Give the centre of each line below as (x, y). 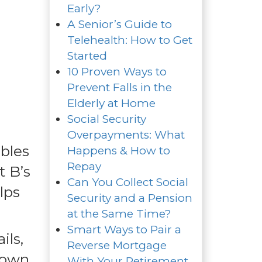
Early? (84, 8)
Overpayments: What (126, 135)
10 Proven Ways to (117, 71)
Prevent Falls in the (119, 87)
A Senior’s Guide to (119, 24)
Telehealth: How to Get (130, 40)
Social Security (106, 119)
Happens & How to (118, 150)
